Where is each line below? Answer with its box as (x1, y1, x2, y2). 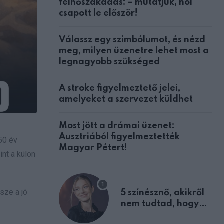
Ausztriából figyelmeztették (59, 132, 180, 141)
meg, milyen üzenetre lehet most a (59, 46, 209, 55)
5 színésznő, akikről (121, 188, 204, 197)
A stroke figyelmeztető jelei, (59, 83, 180, 93)
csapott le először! (59, 8, 138, 18)
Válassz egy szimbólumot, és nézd (59, 35, 205, 44)
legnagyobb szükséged (59, 57, 160, 66)
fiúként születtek (121, 210, 193, 219)
